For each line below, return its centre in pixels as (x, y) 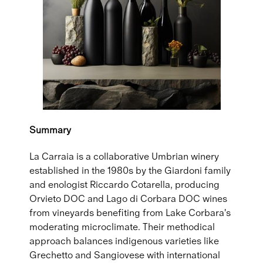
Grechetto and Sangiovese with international (125, 255)
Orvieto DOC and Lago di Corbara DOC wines (128, 198)
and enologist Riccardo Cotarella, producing (124, 184)
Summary (50, 130)
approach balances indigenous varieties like (124, 241)
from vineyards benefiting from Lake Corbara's (130, 213)
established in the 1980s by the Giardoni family (130, 170)
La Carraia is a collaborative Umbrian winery (124, 156)
